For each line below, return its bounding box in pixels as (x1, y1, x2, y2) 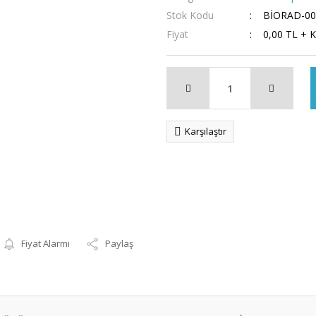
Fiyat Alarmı (21, 237, 71, 250)
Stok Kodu (166, 8, 214, 22)
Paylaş (105, 237, 134, 250)
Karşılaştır (185, 125, 226, 138)
